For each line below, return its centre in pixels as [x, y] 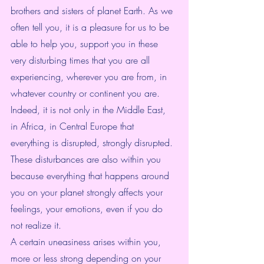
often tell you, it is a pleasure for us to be [91, 27]
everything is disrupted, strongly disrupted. [93, 143]
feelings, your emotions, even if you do [88, 209]
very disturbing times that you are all [82, 60]
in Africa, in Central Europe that [74, 126]
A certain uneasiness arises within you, [87, 242]
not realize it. [36, 225]
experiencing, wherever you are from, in [90, 77]
